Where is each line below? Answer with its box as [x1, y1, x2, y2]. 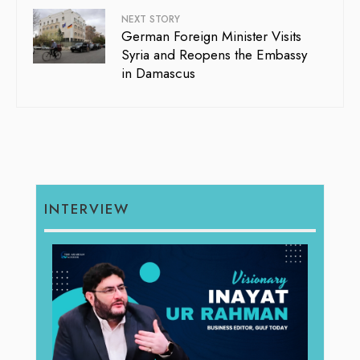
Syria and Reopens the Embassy [121, 45, 307, 65]
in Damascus [121, 63, 195, 84]
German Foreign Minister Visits [121, 27, 301, 47]
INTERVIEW [44, 199, 129, 219]
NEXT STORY [121, 12, 180, 27]
